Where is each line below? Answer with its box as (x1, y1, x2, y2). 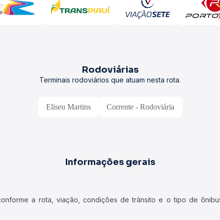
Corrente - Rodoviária (106, 103, 174, 111)
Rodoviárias (82, 64, 138, 75)
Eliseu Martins (46, 103, 91, 111)
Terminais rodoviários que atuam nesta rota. (39, 76, 181, 84)
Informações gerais (65, 157, 155, 167)
